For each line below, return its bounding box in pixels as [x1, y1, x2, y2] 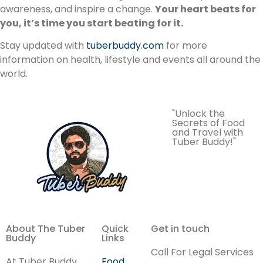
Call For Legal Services [151, 245, 254, 259]
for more [164, 39, 207, 52]
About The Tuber [6, 222, 85, 235]
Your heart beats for [155, 2, 256, 16]
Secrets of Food [172, 116, 245, 130]
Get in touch [151, 222, 210, 235]
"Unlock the [172, 107, 225, 121]
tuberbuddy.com [86, 39, 164, 52]
